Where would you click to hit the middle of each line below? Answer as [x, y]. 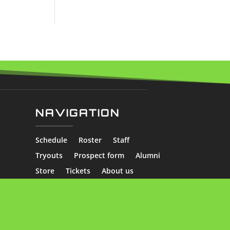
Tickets [78, 170]
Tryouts [49, 155]
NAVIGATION [78, 112]
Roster [90, 140]
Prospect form [99, 155]
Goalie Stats [110, 186]
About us [117, 170]
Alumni [148, 155]
